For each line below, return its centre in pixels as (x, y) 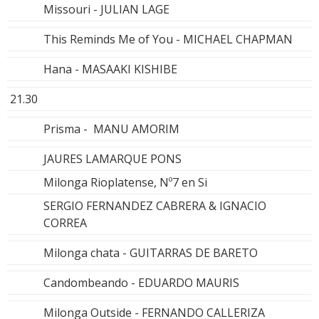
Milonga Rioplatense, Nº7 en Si (125, 183)
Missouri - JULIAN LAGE (106, 10)
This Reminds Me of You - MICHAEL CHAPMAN (168, 40)
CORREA (65, 223)
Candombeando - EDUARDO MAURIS (141, 283)
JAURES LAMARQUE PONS (113, 159)
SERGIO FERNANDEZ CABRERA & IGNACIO (155, 206)
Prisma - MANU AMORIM (111, 129)
